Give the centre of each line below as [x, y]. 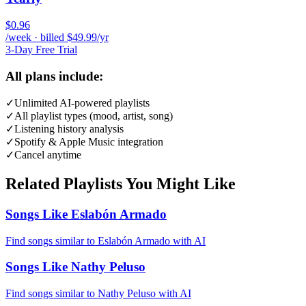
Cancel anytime [48, 155]
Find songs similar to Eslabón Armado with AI [106, 240]
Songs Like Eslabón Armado [86, 214]
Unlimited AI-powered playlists [82, 103]
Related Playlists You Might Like [121, 184]
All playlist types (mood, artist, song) [94, 116]
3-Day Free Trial [41, 49]
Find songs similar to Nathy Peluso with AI [98, 294]
